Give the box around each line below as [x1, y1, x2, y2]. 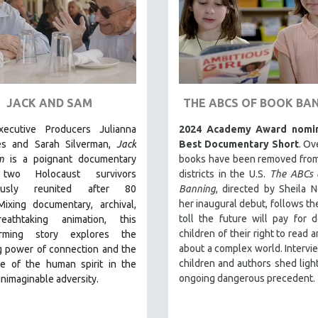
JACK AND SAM [6, 96, 92, 109]
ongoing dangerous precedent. [179, 272, 315, 284]
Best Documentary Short [179, 138, 299, 150]
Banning [179, 182, 216, 194]
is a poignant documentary [4, 153, 136, 165]
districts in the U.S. [179, 168, 270, 180]
